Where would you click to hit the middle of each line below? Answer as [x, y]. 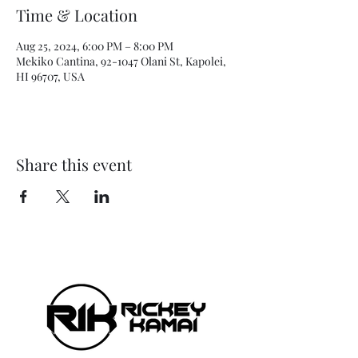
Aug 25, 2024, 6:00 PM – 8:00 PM [95, 46]
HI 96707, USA [50, 76]
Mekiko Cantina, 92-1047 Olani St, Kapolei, [121, 61]
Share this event [74, 164]
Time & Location [77, 14]
